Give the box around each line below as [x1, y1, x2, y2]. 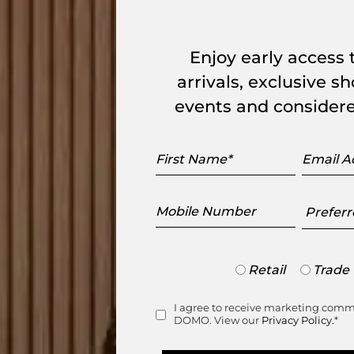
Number [154, 210, 209, 226]
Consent [154, 308, 210, 324]
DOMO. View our [173, 314, 262, 327]
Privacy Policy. [261, 314, 334, 327]
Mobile [154, 195, 199, 211]
